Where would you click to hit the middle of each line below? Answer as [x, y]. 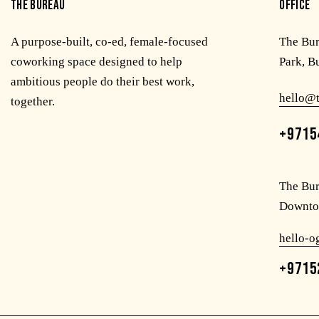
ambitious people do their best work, [103, 81]
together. [33, 101]
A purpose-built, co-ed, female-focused [109, 41]
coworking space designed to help [96, 61]
